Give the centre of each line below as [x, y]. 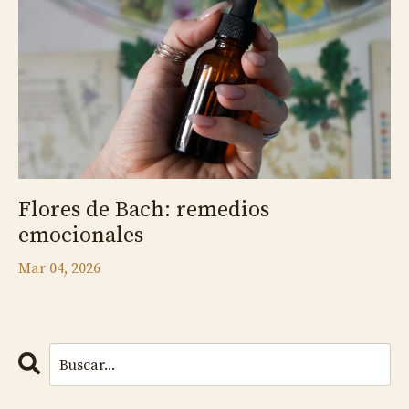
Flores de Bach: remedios [144, 210]
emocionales [81, 236]
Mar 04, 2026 [59, 269]
